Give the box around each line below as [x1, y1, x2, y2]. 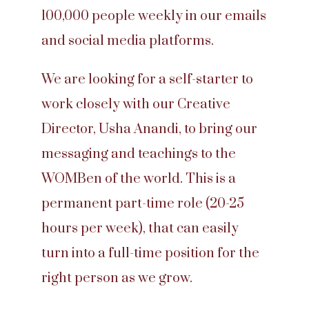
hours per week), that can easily [41, 220, 239, 237]
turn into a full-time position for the [41, 245, 259, 262]
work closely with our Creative [41, 96, 230, 113]
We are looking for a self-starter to [41, 71, 253, 88]
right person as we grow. [41, 270, 192, 287]
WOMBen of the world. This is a [41, 170, 236, 188]
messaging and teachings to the [41, 146, 236, 163]
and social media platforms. [41, 32, 214, 50]
